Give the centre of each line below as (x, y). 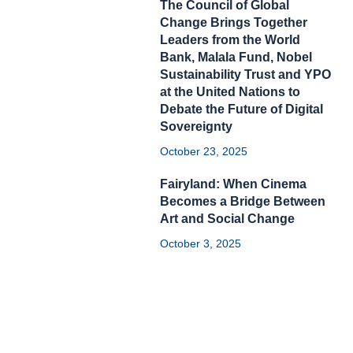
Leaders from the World (230, 39)
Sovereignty (197, 126)
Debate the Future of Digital (242, 109)
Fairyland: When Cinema (234, 184)
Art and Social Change (228, 218)
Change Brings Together (234, 22)
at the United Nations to (230, 91)
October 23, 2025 (204, 151)
